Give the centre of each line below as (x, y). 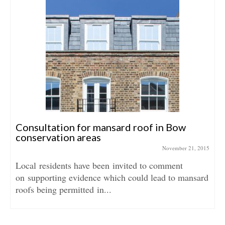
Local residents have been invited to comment (99, 165)
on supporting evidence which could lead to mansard (112, 177)
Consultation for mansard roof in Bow (101, 127)
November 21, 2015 (186, 148)
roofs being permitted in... (64, 189)
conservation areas (58, 137)
